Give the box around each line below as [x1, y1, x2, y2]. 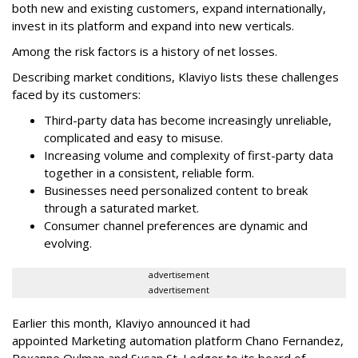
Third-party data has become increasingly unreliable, [44, 112, 332, 129]
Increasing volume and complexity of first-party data [44, 147, 333, 164]
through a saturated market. [44, 200, 202, 217]
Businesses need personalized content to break [44, 182, 308, 199]
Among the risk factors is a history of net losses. [12, 43, 277, 60]
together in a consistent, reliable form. [44, 165, 257, 181]
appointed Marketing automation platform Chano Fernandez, [12, 332, 344, 349]
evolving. [44, 235, 95, 252]
